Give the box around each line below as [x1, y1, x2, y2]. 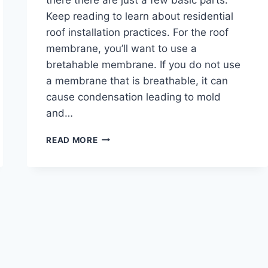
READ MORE [46, 135, 98, 145]
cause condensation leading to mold [46, 90, 221, 103]
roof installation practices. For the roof [46, 26, 229, 38]
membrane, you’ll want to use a [46, 42, 197, 54]
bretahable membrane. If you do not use [46, 58, 241, 71]
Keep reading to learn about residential [46, 10, 234, 22]
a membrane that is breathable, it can [46, 74, 229, 87]
